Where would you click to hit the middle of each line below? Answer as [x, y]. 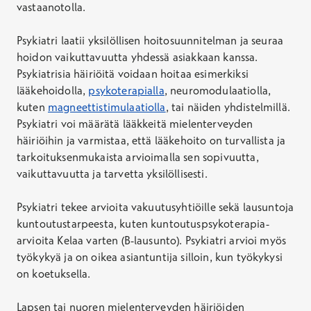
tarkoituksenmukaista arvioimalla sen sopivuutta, [138, 157]
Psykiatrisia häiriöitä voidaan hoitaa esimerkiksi [133, 74]
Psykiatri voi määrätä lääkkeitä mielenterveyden [135, 124]
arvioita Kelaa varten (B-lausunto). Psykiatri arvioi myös [152, 240]
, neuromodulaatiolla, [218, 90]
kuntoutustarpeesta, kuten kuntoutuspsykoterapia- [143, 224]
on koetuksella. [54, 274]
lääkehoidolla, [53, 90]
